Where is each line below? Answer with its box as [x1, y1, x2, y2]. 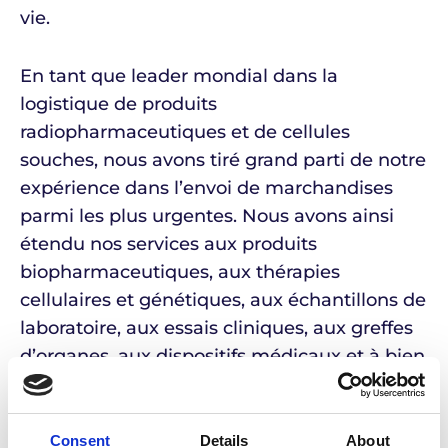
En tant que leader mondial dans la [20, 65, 338, 87]
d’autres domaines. [20, 373, 192, 395]
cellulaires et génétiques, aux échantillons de [20, 289, 426, 311]
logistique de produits [20, 93, 217, 115]
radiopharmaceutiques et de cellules [20, 121, 350, 143]
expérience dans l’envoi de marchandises [20, 177, 393, 199]
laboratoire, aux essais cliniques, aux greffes [20, 317, 413, 339]
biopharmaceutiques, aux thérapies [20, 261, 340, 283]
